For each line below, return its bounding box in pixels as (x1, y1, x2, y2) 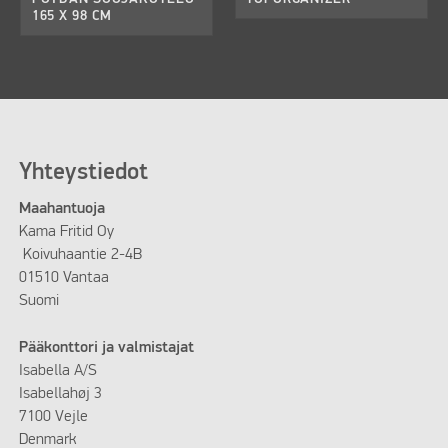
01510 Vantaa (18, 270, 109, 287)
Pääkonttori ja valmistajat (18, 339, 194, 356)
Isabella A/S (18, 362, 97, 379)
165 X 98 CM (31, 8, 113, 23)
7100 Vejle (18, 408, 88, 425)
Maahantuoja (18, 201, 105, 218)
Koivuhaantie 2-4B (18, 247, 142, 264)
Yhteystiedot (18, 161, 148, 185)
